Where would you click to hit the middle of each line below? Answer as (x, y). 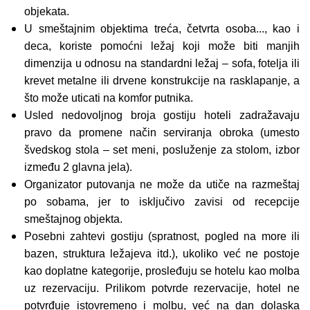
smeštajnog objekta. (73, 219)
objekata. (47, 11)
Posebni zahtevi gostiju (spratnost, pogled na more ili (162, 236)
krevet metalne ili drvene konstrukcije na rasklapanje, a (162, 80)
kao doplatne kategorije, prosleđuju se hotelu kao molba (162, 271)
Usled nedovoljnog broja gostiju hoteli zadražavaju (162, 115)
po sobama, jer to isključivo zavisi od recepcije (162, 201)
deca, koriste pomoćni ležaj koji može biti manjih (162, 46)
